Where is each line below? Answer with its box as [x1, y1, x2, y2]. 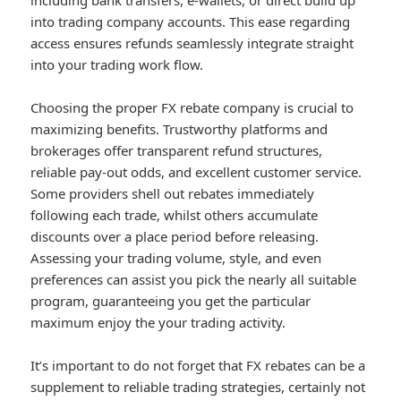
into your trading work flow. [30, 55, 204, 74]
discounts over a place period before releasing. [30, 227, 320, 246]
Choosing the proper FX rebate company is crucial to [30, 98, 354, 117]
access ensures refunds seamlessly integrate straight [30, 34, 354, 53]
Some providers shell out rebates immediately [30, 184, 315, 203]
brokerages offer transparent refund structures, [30, 141, 323, 160]
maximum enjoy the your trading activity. [30, 313, 286, 332]
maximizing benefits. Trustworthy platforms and [30, 120, 328, 139]
